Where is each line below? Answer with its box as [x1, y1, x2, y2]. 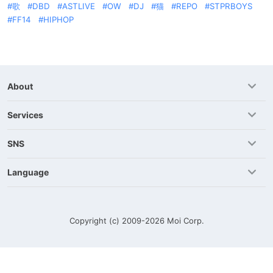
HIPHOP [43, 15, 74, 24]
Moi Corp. [166, 216, 204, 225]
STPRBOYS [210, 1, 252, 11]
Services [7, 110, 43, 120]
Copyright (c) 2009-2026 [69, 216, 167, 225]
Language [7, 167, 49, 177]
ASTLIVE [62, 1, 95, 11]
